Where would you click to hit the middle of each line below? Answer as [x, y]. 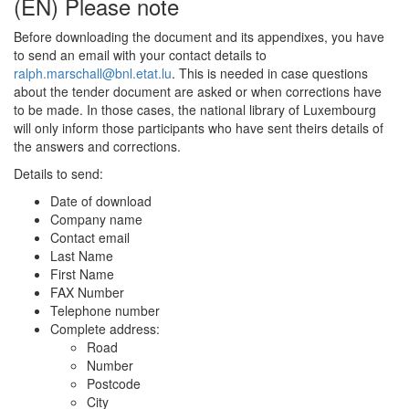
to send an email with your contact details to [140, 55]
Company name [96, 219]
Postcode [114, 383]
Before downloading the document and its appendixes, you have [199, 37]
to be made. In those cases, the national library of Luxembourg [195, 110]
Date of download [101, 201]
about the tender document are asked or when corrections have [198, 91]
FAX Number [87, 292]
